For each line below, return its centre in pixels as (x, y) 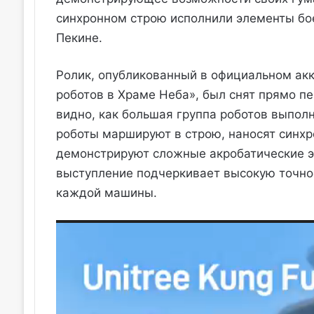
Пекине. (79, 38)
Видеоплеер (91, 230)
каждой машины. (106, 193)
